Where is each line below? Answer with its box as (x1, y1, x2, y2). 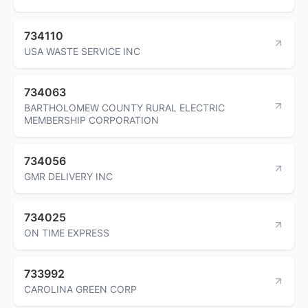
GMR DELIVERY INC (24, 170, 113, 182)
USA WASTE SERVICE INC (24, 45, 140, 57)
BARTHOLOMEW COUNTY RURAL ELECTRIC (24, 101, 225, 113)
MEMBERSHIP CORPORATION (24, 113, 159, 126)
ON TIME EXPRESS (24, 226, 109, 239)
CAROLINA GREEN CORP (24, 283, 137, 295)
